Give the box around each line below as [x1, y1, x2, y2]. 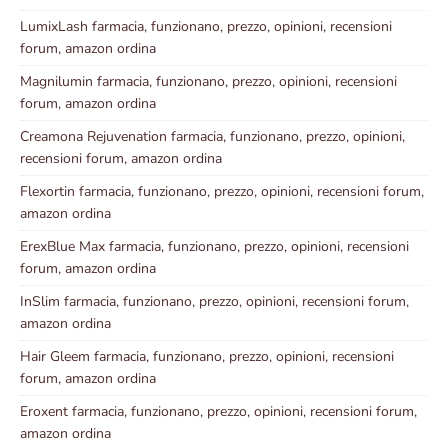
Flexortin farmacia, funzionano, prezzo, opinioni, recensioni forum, [20, 182, 424, 202]
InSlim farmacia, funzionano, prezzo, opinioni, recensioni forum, [20, 292, 409, 312]
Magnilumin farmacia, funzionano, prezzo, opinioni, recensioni [20, 72, 397, 92]
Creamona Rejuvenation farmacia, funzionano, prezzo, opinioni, [20, 127, 405, 147]
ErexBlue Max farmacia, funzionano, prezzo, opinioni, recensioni [20, 237, 409, 257]
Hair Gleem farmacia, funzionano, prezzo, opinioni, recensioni [20, 347, 394, 367]
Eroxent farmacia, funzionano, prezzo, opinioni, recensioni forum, [20, 402, 417, 422]
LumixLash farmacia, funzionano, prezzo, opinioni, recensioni [20, 17, 392, 37]
